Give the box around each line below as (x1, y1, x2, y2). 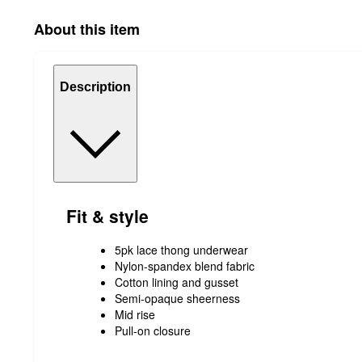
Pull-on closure (115, 322, 191, 339)
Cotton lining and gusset (115, 274, 238, 291)
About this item (34, 19, 140, 40)
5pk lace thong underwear (115, 242, 248, 259)
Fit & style (66, 203, 149, 228)
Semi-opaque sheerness (115, 290, 240, 307)
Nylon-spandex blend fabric (115, 258, 255, 275)
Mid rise (115, 306, 155, 323)
